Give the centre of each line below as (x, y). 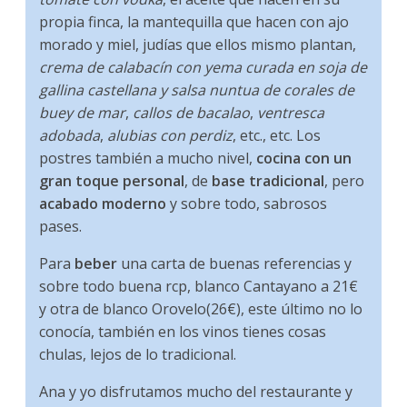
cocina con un (304, 159)
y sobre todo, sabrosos (247, 204)
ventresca (291, 113)
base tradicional (268, 181)
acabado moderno (103, 204)
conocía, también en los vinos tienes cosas (183, 332)
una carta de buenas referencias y (235, 264)
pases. (61, 227)
